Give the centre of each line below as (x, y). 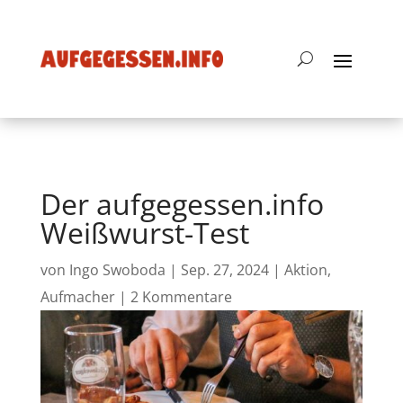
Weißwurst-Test (144, 233)
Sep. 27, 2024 (224, 270)
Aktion (305, 270)
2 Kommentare (181, 297)
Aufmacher (77, 297)
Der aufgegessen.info (182, 204)
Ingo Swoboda (117, 270)
